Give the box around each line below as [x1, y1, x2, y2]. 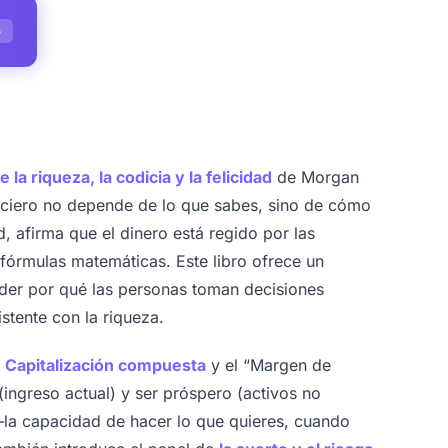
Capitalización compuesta [5, 355, 207, 375]
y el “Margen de [206, 355, 332, 375]
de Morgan [272, 167, 360, 187]
